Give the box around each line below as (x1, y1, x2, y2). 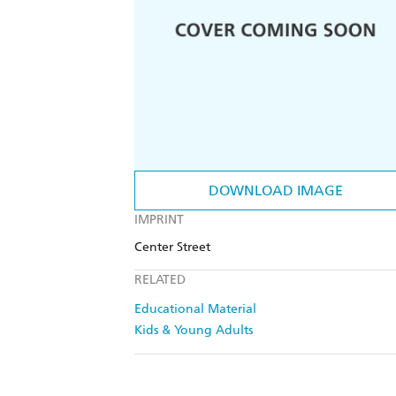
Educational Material (134, 301, 256, 317)
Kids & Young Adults (134, 323, 253, 339)
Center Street (134, 240, 210, 255)
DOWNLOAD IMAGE (209, 182, 343, 200)
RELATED (134, 272, 186, 288)
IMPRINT (134, 212, 184, 228)
